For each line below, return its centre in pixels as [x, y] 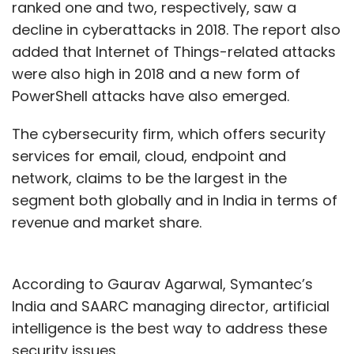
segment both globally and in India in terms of [175, 200]
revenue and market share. [107, 222]
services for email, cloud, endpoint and [149, 156]
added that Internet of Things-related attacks [174, 51]
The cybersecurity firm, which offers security [169, 134]
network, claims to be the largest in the [149, 178]
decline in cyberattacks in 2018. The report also [176, 29]
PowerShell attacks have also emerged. [151, 96]
